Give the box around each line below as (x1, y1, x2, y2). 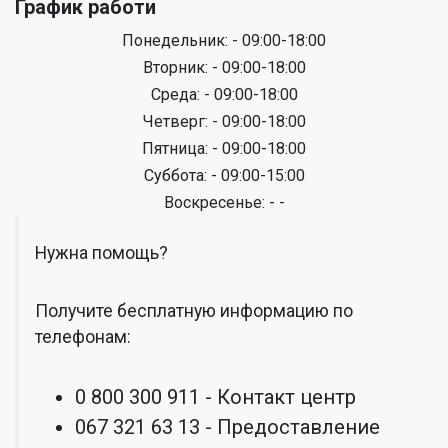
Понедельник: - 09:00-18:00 (122, 31, 326, 50)
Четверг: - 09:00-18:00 (142, 112, 306, 131)
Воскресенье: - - (163, 193, 285, 212)
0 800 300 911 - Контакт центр (75, 385, 356, 409)
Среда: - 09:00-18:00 (150, 85, 298, 104)
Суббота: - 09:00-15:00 (143, 166, 305, 185)
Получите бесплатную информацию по (35, 301, 353, 321)
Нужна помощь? (35, 243, 168, 263)
